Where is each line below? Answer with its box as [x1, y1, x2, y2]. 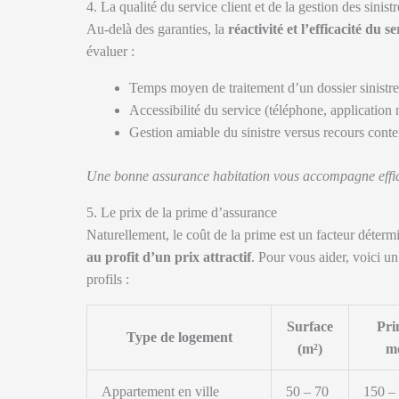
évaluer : [86, 44, 134, 59]
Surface [287, 319, 333, 334]
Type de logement [126, 330, 232, 345]
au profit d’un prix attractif [86, 249, 251, 265]
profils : [86, 272, 129, 287]
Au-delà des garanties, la [86, 21, 228, 37]
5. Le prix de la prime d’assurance [86, 205, 277, 220]
